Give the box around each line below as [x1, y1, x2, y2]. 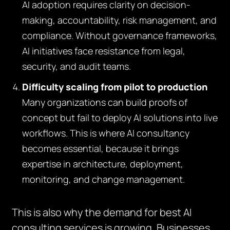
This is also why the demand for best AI [12, 205, 192, 219]
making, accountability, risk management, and [22, 14, 217, 26]
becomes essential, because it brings [22, 142, 179, 155]
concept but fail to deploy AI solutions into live [22, 111, 218, 124]
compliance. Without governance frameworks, [22, 29, 218, 42]
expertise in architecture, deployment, [22, 158, 184, 170]
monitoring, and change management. [22, 173, 185, 185]
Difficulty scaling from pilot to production [22, 81, 208, 93]
